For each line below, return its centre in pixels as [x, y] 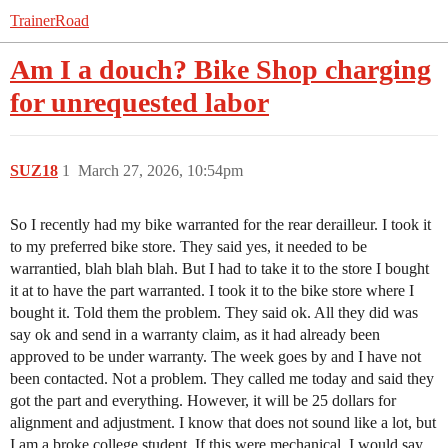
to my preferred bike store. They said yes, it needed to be [188, 246]
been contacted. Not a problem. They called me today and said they [222, 378]
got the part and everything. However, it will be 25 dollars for [203, 400]
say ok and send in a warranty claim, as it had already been [195, 334]
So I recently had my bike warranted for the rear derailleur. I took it [220, 224]
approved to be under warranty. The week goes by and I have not [215, 356]
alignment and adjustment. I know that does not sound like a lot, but [223, 422]
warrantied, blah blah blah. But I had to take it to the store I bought [219, 268]
